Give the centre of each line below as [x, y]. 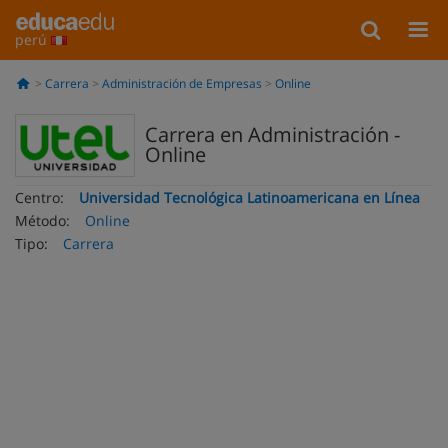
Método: [42, 220]
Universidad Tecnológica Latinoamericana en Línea [249, 197]
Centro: [39, 197]
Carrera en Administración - [272, 134]
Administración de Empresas [181, 83]
